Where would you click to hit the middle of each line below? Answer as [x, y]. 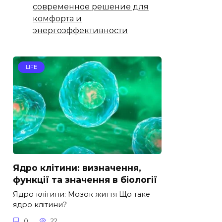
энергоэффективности [80, 30]
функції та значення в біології [85, 179]
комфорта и [57, 18]
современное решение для [91, 6]
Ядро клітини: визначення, [77, 167]
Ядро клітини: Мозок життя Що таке [82, 194]
